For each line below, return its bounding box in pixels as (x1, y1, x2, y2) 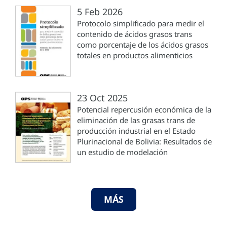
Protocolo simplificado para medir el (77, 18, 204, 28)
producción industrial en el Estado (77, 125, 196, 136)
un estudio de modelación (77, 146, 168, 157)
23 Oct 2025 (77, 91, 128, 104)
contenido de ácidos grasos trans (77, 28, 192, 39)
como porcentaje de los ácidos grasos (77, 39, 208, 50)
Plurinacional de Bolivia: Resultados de (77, 136, 212, 146)
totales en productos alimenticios (77, 50, 193, 60)
